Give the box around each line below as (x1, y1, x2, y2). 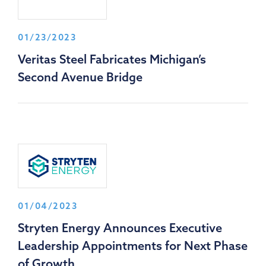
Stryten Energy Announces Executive (18, 220, 222, 235)
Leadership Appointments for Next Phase (18, 237, 248, 253)
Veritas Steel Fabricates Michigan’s (18, 51, 206, 66)
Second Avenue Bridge (18, 69, 142, 84)
